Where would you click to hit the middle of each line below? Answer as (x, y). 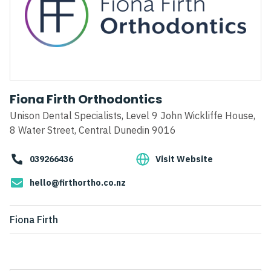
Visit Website (184, 159)
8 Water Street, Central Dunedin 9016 (93, 130)
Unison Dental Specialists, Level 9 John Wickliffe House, (132, 116)
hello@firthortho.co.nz (78, 183)
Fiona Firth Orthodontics (86, 100)
